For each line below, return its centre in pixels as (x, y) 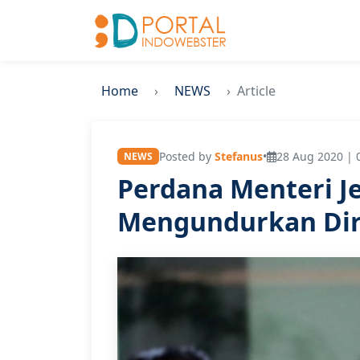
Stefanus (238, 156)
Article (256, 91)
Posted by (186, 156)
